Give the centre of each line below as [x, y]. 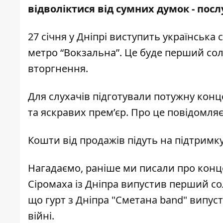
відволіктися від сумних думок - [112, 9]
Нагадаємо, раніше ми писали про [113, 168]
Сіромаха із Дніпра [74, 184]
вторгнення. [58, 69]
